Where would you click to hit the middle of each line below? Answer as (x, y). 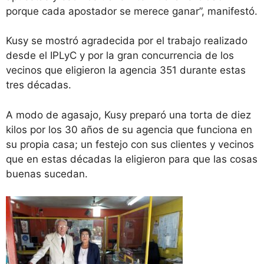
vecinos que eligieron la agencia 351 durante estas (126, 70)
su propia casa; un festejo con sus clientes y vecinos (130, 144)
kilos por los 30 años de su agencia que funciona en (129, 129)
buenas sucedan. (48, 174)
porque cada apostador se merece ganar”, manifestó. (132, 11)
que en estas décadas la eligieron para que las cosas (132, 159)
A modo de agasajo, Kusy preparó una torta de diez (128, 115)
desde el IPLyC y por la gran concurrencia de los (120, 56)
